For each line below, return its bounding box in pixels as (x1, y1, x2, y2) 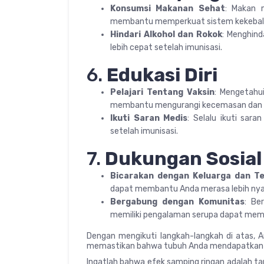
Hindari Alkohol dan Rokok (110, 29, 222, 39)
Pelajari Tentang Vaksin (110, 87, 214, 97)
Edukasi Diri (107, 63, 217, 86)
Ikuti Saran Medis (110, 113, 188, 123)
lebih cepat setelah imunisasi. (110, 42, 222, 52)
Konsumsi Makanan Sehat (110, 3, 225, 14)
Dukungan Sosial (105, 147, 262, 170)
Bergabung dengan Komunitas (110, 196, 245, 207)
